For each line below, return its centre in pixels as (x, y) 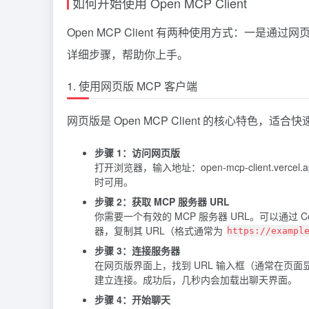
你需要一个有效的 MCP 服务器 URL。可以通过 (198, 216)
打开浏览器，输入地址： (148, 167)
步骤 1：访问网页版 (137, 152)
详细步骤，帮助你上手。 (128, 54)
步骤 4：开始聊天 (132, 299)
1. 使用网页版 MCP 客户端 (132, 86)
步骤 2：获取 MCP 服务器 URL (162, 201)
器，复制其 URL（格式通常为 (160, 230)
